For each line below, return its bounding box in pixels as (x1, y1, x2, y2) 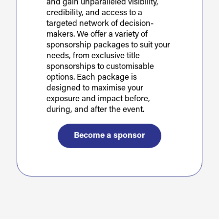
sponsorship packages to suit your (46, 41, 170, 49)
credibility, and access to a (46, 8, 142, 17)
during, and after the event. (46, 105, 144, 114)
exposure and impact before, (46, 94, 150, 103)
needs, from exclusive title (46, 51, 140, 60)
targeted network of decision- (46, 19, 153, 28)
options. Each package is (46, 73, 137, 82)
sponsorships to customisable (46, 62, 154, 71)
